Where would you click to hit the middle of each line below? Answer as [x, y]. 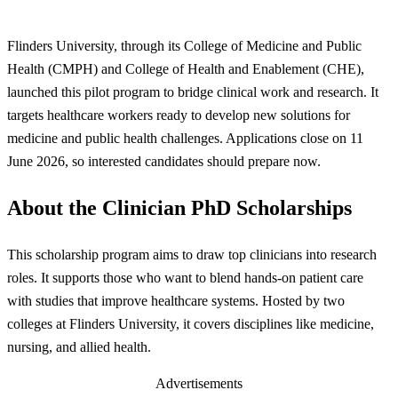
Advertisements [199, 384]
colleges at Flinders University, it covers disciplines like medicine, [191, 323]
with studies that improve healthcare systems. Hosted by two [176, 300]
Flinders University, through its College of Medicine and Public [184, 45]
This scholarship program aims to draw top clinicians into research [192, 254]
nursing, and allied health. [79, 346]
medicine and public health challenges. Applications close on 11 [185, 138]
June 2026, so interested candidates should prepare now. [164, 161]
